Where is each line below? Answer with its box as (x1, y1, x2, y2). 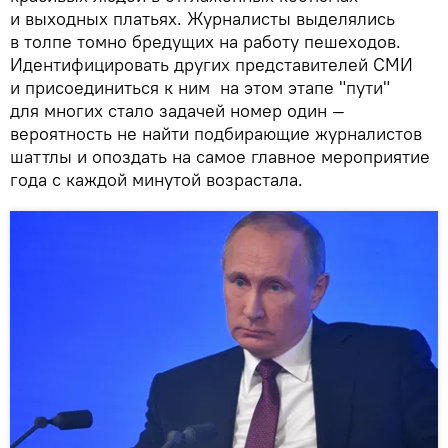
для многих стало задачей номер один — (10, 98, 345, 122)
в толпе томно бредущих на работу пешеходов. (10, 29, 401, 53)
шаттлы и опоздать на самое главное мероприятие (10, 144, 430, 168)
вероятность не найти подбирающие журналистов (10, 121, 422, 145)
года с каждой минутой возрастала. (10, 167, 308, 191)
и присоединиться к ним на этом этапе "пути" (10, 75, 390, 99)
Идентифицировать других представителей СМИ (10, 52, 413, 76)
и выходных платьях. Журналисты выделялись (10, 6, 395, 30)
